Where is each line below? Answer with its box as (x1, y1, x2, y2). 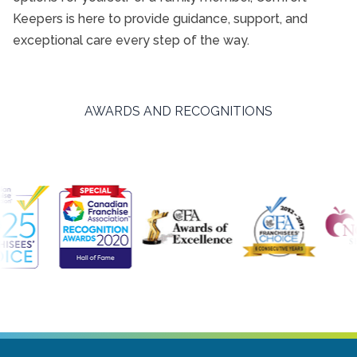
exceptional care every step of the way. (13, 33, 249, 48)
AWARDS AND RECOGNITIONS (84, 104, 273, 119)
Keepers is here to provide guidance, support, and (13, 11, 308, 26)
